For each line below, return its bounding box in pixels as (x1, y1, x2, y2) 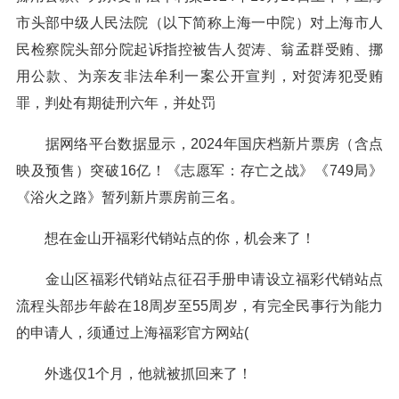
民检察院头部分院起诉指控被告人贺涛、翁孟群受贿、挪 (16, 42, 383, 57)
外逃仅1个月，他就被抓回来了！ (16, 366, 252, 381)
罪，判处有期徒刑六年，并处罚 (16, 95, 216, 110)
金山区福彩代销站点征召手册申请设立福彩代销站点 (16, 272, 383, 287)
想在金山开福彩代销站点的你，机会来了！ (16, 231, 315, 246)
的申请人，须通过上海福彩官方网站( (16, 325, 248, 340)
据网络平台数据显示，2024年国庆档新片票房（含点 (16, 136, 383, 151)
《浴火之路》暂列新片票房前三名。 (16, 190, 244, 205)
